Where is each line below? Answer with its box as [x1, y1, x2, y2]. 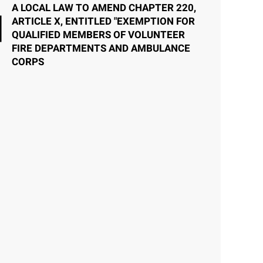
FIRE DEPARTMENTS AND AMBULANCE [12, 41, 190, 56]
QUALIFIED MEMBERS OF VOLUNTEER [12, 27, 185, 42]
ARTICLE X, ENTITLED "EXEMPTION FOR [12, 14, 195, 29]
